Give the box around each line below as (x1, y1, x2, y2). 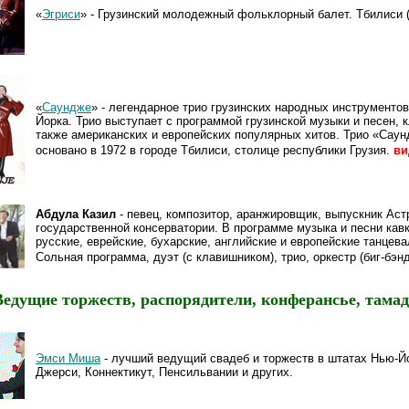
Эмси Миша (36, 351, 100, 365)
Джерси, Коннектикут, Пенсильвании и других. (36, 364, 293, 379)
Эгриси (42, 7, 80, 21)
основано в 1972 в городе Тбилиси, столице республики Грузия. (36, 143, 390, 157)
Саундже (42, 100, 91, 114)
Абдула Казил (36, 207, 116, 221)
